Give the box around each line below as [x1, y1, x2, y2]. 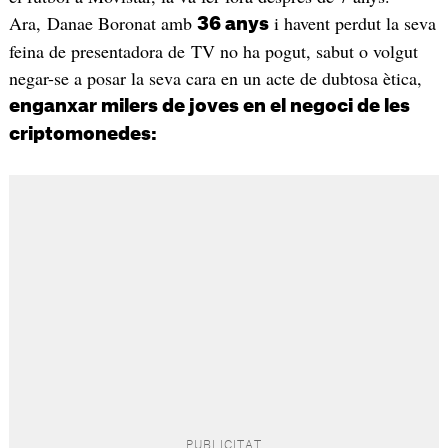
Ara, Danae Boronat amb [8, 11, 197, 36]
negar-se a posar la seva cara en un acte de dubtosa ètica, [8, 66, 422, 91]
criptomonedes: [8, 125, 157, 144]
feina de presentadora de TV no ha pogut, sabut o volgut [8, 39, 418, 64]
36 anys [196, 15, 269, 34]
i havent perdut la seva [268, 11, 436, 36]
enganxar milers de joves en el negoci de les [8, 97, 410, 116]
